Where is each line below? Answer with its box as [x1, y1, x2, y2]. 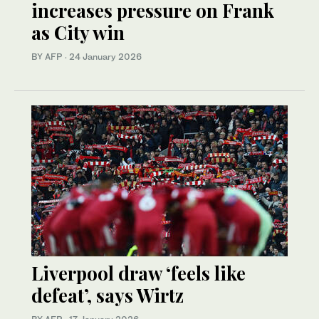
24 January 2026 [69, 51, 142, 62]
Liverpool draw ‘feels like [31, 260, 246, 286]
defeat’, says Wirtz [31, 282, 184, 308]
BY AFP [31, 51, 65, 62]
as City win [31, 19, 125, 45]
